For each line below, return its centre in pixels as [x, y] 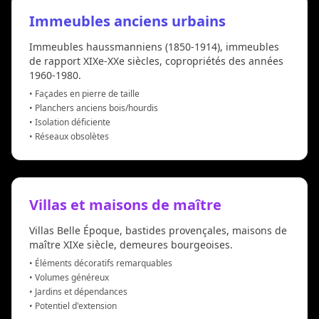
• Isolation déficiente [70, 122]
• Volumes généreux [69, 277]
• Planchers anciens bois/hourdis [94, 108]
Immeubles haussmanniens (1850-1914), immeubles [154, 46]
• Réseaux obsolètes [69, 136]
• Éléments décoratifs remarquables [101, 263]
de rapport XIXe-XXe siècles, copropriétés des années [156, 61]
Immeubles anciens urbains [127, 21]
